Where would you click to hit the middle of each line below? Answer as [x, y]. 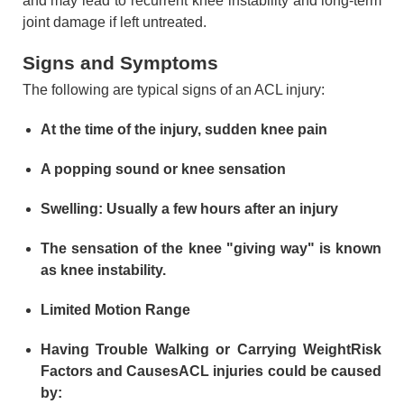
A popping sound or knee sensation [163, 170]
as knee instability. [103, 271]
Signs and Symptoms [120, 63]
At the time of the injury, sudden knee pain [184, 130]
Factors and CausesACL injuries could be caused [211, 372]
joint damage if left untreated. [114, 22]
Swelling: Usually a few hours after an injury [189, 209]
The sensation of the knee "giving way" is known [211, 249]
